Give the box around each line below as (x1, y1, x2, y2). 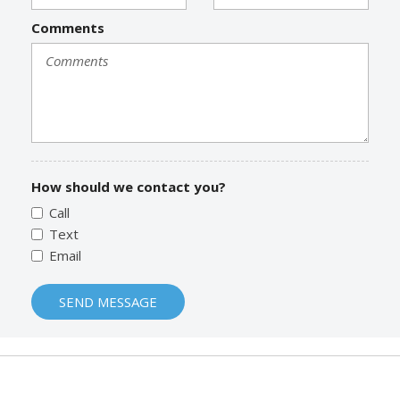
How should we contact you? (31, 177, 226, 196)
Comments (31, 18, 104, 37)
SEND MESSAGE (59, 292, 157, 311)
